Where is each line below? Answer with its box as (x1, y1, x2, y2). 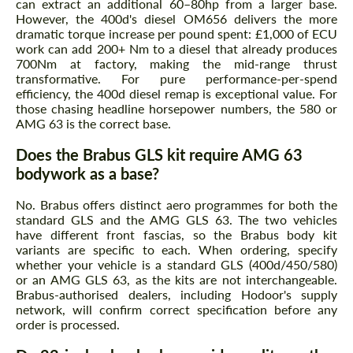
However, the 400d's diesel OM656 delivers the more (16, 11, 337, 27)
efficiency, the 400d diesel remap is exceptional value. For (16, 86, 337, 102)
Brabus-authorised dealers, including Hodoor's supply (16, 287, 337, 303)
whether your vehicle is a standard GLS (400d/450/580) (16, 257, 337, 273)
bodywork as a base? (16, 164, 159, 184)
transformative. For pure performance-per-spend (16, 71, 337, 87)
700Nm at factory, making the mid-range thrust (16, 56, 337, 72)
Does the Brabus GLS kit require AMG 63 (16, 145, 303, 165)
